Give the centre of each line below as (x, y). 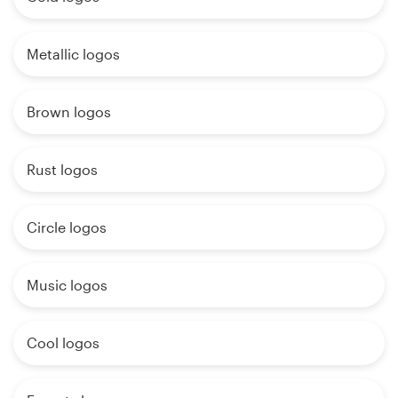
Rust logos (62, 169)
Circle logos (67, 227)
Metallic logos (73, 53)
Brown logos (69, 111)
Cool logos (63, 342)
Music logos (67, 284)
